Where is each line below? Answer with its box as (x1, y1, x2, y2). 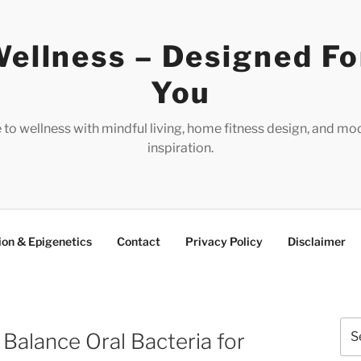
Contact (117, 234, 160, 248)
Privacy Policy (185, 234, 263, 248)
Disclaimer (288, 234, 346, 248)
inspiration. (147, 140, 214, 156)
